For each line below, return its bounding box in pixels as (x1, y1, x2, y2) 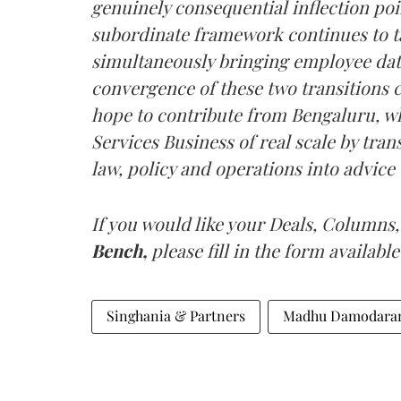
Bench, (91, 237, 151, 262)
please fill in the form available (151, 237, 399, 262)
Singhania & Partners (107, 305, 245, 325)
